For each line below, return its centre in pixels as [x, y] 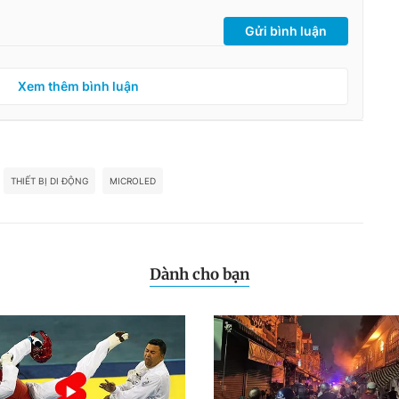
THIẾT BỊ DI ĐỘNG [49, 180]
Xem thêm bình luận [78, 85]
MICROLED [133, 180]
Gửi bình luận [286, 30]
